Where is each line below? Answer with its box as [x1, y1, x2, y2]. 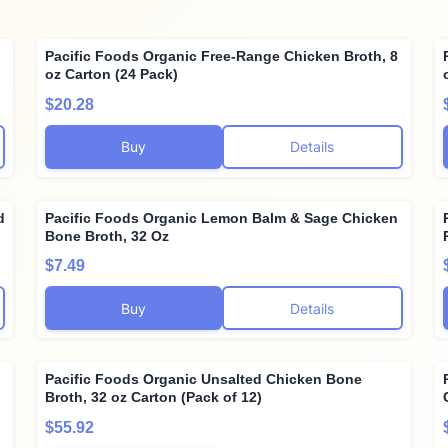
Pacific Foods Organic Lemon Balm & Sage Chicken [45, 209, 399, 226]
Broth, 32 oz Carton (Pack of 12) [45, 389, 263, 406]
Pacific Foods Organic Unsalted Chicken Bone [45, 371, 363, 388]
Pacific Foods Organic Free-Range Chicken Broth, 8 [45, 48, 399, 65]
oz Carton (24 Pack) [45, 66, 179, 83]
